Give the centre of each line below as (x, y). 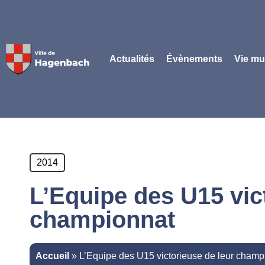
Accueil (52, 256)
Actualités (132, 59)
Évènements (194, 59)
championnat (102, 220)
